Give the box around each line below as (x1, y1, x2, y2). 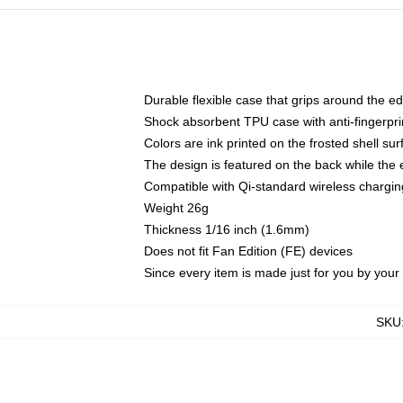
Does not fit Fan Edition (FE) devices (144, 244, 353, 258)
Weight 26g (144, 201, 209, 215)
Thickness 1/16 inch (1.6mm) (144, 222, 309, 237)
